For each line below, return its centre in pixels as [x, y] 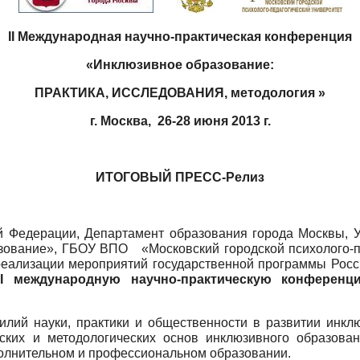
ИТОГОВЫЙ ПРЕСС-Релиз [180, 177]
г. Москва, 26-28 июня [160, 121]
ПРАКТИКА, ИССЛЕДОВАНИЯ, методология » [180, 92]
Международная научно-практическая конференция [183, 36]
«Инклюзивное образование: [180, 64]
